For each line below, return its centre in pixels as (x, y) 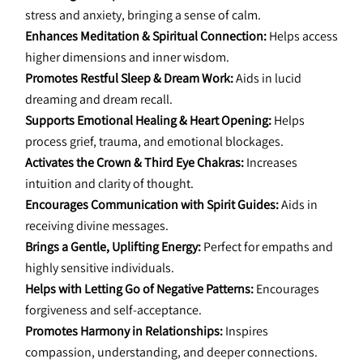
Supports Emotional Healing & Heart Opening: (148, 120)
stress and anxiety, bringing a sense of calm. (143, 15)
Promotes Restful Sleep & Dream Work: (129, 78)
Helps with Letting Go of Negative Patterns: (139, 289)
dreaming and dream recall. (99, 99)
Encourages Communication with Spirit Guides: (152, 205)
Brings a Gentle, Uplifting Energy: (113, 247)
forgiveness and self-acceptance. (113, 310)
